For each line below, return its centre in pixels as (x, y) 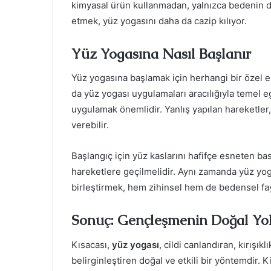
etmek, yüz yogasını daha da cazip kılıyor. (159, 21)
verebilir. (90, 125)
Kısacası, (92, 244)
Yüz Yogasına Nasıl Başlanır (161, 54)
